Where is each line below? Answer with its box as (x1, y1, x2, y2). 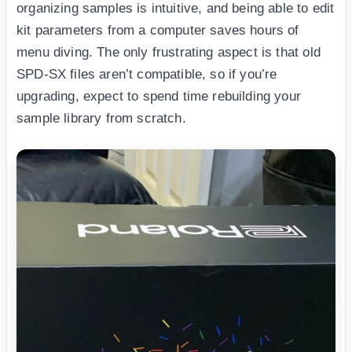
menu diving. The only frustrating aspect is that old (16, 44, 321, 60)
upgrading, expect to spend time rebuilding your (16, 88, 301, 104)
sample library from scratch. (16, 110, 186, 126)
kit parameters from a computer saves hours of (16, 22, 299, 38)
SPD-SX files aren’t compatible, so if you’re (16, 66, 277, 82)
